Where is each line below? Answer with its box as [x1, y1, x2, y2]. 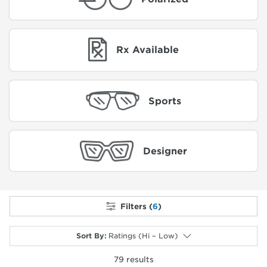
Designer [142, 145, 187, 157]
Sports [148, 95, 182, 107]
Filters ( [120, 201, 153, 211]
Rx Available [116, 44, 179, 55]
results [123, 255, 154, 265]
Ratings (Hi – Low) [108, 231, 178, 241]
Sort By [76, 231, 104, 241]
